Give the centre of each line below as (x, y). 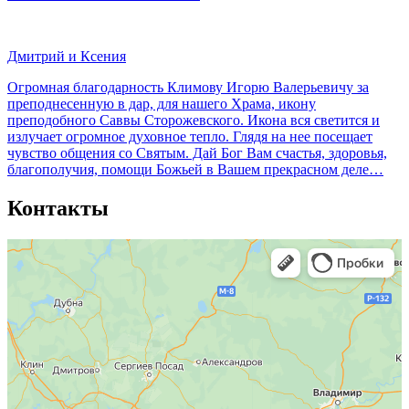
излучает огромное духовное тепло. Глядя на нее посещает (190, 136)
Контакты (58, 208)
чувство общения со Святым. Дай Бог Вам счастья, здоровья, (197, 152)
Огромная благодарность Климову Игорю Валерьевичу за (188, 87)
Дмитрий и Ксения (67, 56)
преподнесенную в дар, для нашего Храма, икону (162, 103)
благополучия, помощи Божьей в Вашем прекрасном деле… (195, 169)
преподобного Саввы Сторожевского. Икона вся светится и (194, 120)
